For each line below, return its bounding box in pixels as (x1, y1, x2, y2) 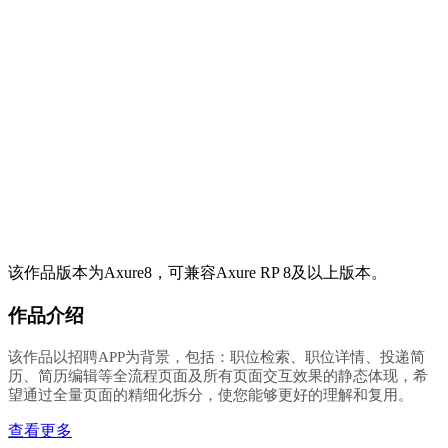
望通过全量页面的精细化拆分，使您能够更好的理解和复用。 (8, 386, 413, 403)
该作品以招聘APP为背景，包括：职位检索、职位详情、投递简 (8, 348, 425, 365)
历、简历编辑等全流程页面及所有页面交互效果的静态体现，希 (8, 367, 428, 384)
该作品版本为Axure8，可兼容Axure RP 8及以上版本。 (8, 264, 387, 282)
